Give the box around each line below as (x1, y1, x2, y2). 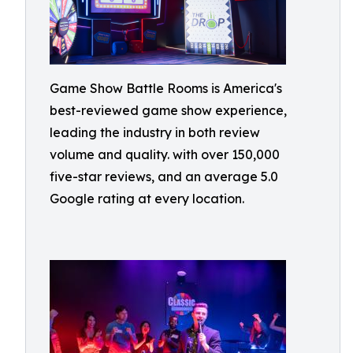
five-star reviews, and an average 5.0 (50, 169, 278, 184)
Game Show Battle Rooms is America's (50, 80, 282, 96)
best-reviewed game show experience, (50, 102, 287, 118)
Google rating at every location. (50, 191, 244, 206)
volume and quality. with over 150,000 (50, 147, 280, 162)
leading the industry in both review (50, 124, 260, 140)
